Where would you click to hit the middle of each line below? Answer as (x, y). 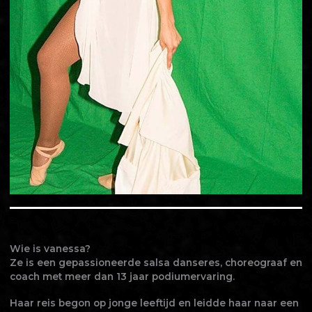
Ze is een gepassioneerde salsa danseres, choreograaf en (156, 263)
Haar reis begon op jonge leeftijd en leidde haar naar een (154, 303)
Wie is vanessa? (50, 249)
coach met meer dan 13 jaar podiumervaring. (122, 277)
